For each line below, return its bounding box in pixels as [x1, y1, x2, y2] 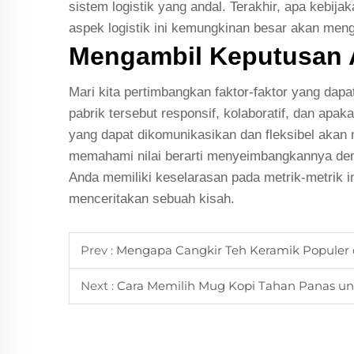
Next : [81, 278, 117, 294]
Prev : [81, 243, 116, 258]
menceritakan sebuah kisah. [69, 191, 235, 207]
